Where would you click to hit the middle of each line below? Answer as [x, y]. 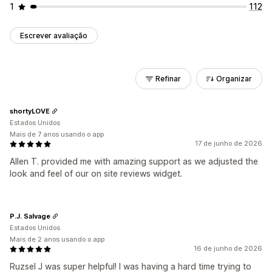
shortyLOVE [30, 111]
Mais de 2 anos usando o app [57, 239]
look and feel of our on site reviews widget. [96, 173]
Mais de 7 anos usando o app [57, 134]
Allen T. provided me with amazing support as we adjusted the [134, 161]
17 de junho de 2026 [229, 143]
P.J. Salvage [30, 216]
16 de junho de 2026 [228, 248]
